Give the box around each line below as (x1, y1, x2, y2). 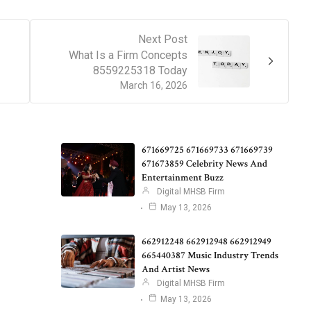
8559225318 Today (93, 63, 187, 77)
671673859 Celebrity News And (141, 157, 267, 170)
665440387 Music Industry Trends (141, 249, 278, 262)
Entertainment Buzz (141, 171, 224, 184)
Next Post (138, 32, 187, 46)
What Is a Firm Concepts (69, 48, 187, 62)
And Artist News (141, 262, 210, 276)
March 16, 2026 (120, 79, 187, 91)
